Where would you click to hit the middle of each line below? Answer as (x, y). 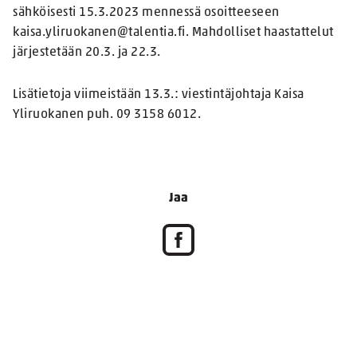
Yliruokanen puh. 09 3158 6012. (107, 115)
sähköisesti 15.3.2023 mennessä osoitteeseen (146, 13)
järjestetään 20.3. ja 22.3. (88, 53)
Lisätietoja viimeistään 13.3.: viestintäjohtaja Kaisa (159, 95)
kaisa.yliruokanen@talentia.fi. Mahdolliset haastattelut (173, 33)
